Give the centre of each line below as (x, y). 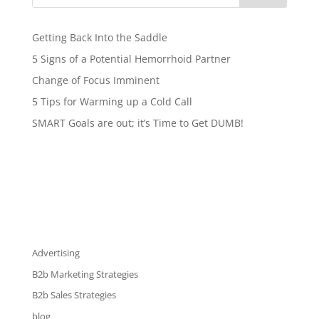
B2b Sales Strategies (74, 295)
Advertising (56, 253)
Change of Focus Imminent (95, 80)
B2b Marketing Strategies (85, 274)
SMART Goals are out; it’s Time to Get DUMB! (137, 123)
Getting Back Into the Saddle (99, 37)
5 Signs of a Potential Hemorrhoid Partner (131, 59)
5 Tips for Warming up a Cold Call (112, 101)
